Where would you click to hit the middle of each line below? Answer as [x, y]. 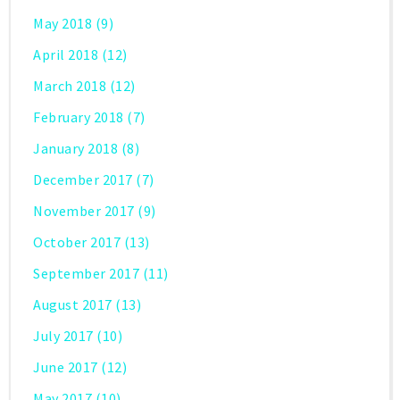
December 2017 [83, 180]
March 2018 [70, 86]
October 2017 [77, 242]
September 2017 [86, 274]
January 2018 [75, 149]
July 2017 [63, 336]
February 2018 [79, 117]
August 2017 [73, 305]
